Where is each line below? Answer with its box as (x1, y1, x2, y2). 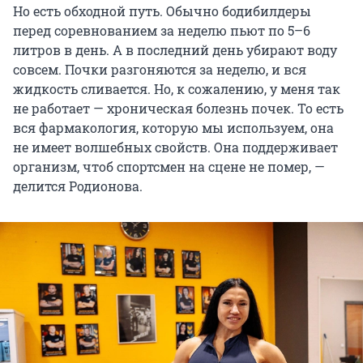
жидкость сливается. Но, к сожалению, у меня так (13, 79, 340, 97)
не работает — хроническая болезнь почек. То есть (13, 99, 344, 117)
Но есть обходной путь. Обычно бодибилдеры (13, 2, 311, 19)
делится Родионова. (13, 177, 143, 194)
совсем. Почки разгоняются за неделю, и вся (13, 60, 306, 78)
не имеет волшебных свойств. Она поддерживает (13, 138, 338, 156)
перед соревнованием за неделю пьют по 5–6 (13, 21, 310, 39)
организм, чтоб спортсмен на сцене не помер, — (13, 157, 325, 175)
